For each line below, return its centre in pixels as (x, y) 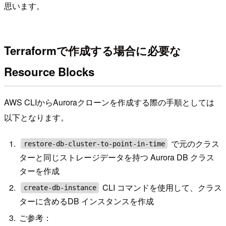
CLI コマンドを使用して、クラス (161, 187)
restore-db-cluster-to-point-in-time (94, 144)
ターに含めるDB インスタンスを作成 (87, 201)
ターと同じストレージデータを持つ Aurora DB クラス (117, 157)
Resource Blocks (49, 71)
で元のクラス (194, 143)
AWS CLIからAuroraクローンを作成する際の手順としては (109, 102)
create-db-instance (60, 187)
